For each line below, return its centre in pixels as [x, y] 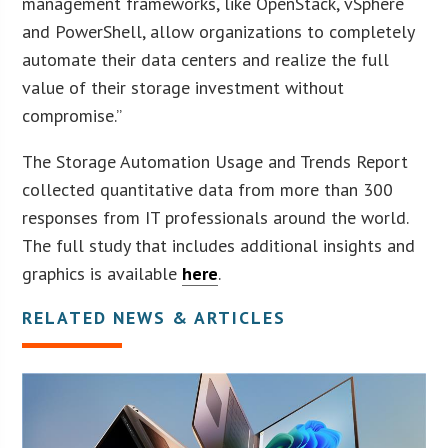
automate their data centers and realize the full [206, 59]
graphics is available [102, 273]
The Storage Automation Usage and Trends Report [215, 161]
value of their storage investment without [183, 87]
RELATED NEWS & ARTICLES [154, 317]
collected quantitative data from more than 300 [208, 189]
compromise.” [72, 115]
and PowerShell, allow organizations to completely [218, 31]
